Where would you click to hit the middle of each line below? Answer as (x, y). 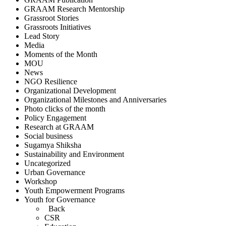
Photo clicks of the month (65, 108)
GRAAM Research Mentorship (74, 9)
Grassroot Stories (51, 18)
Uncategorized (47, 163)
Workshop (41, 181)
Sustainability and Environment (74, 154)
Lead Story (42, 36)
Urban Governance (55, 172)
